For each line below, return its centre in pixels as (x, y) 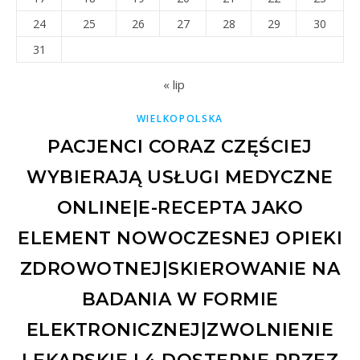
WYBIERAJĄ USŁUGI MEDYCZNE (180, 177)
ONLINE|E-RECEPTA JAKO (180, 207)
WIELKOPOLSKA (180, 118)
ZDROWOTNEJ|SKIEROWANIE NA (180, 268)
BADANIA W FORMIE (180, 299)
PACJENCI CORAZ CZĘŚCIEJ (180, 146)
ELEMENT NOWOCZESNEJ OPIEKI (180, 238)
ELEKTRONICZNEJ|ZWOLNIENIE (180, 329)
